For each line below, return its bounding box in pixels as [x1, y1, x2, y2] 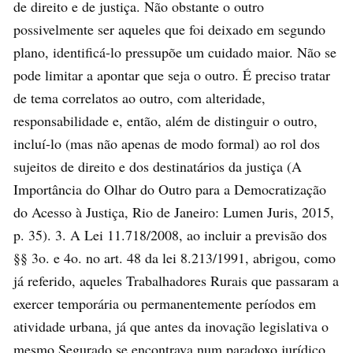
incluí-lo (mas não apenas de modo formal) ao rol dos [13, 133, 320, 153]
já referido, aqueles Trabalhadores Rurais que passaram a [13, 270, 339, 290]
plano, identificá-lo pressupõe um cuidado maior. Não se [13, 42, 336, 61]
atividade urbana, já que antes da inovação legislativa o [13, 316, 329, 336]
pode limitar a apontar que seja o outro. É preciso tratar [13, 65, 330, 84]
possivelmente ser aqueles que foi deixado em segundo [13, 19, 325, 39]
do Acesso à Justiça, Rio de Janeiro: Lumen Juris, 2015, [13, 202, 334, 221]
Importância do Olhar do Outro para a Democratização [13, 179, 326, 199]
